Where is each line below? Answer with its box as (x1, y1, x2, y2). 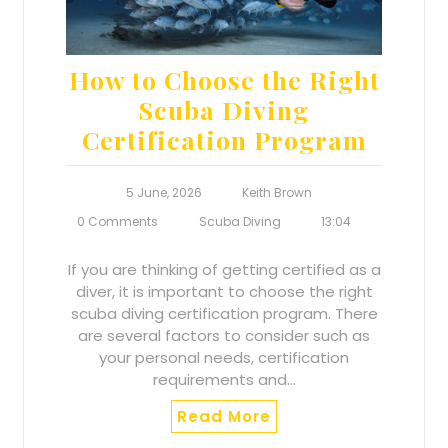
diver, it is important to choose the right (75, 280, 373, 302)
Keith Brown (242, 183, 313, 201)
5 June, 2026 (125, 183, 202, 201)
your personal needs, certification (99, 346, 349, 368)
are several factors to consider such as (78, 324, 370, 346)
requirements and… (152, 368, 296, 390)
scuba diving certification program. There (70, 302, 378, 324)
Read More (177, 405, 271, 427)
